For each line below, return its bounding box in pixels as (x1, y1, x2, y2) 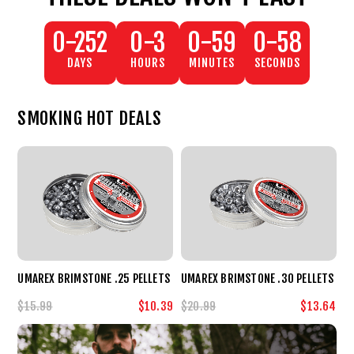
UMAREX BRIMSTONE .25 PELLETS (17, 270, 171, 286)
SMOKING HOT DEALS (17, 107, 161, 130)
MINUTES (189, 55, 235, 71)
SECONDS (254, 55, 300, 71)
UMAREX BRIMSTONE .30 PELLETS (181, 270, 334, 286)
